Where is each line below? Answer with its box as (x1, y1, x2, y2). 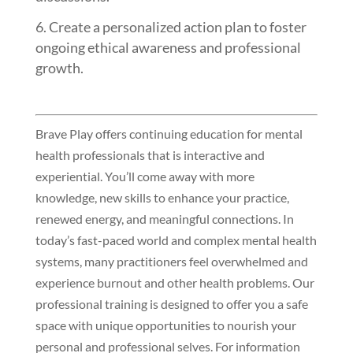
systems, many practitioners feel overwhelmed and (35, 253, 308, 269)
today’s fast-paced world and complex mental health (35, 232, 317, 247)
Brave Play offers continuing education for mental (35, 125, 303, 141)
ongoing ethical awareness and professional (35, 39, 301, 57)
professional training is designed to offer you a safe (35, 295, 308, 311)
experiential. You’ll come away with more (35, 168, 255, 184)
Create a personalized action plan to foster (48, 18, 307, 36)
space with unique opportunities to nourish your (35, 317, 296, 333)
